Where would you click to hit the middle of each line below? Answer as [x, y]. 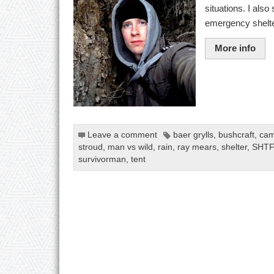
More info [235, 48]
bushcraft [237, 135]
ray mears [197, 147]
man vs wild [130, 147]
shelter [234, 147]
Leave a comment [122, 135]
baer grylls [194, 135]
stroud [90, 147]
